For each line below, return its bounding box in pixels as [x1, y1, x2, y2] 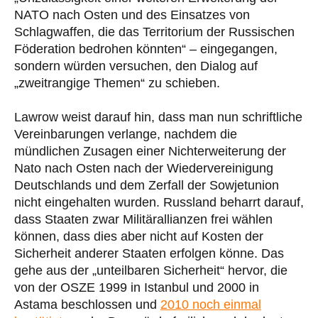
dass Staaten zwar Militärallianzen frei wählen [14, 212, 273, 226]
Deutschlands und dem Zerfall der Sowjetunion [14, 177, 279, 192]
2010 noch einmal [160, 297, 261, 312]
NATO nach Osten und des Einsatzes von [14, 7, 250, 22]
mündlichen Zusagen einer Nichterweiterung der [14, 143, 286, 158]
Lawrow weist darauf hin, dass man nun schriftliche [14, 109, 302, 124]
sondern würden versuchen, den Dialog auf [14, 58, 258, 73]
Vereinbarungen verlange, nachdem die [14, 126, 237, 141]
